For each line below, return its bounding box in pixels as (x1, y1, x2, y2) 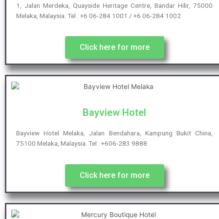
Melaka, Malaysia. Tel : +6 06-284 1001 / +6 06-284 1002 (16, 11, 181, 20)
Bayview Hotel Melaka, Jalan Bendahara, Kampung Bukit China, (16, 129, 213, 137)
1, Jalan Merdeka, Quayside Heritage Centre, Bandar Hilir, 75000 (16, 1, 213, 9)
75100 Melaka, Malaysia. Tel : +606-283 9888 (16, 139, 147, 148)
